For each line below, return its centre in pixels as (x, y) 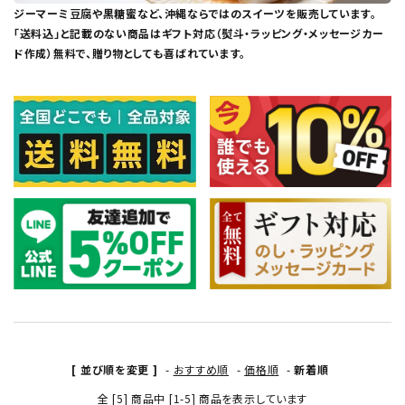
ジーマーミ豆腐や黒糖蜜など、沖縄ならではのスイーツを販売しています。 (195, 14)
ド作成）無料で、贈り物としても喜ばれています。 (130, 53)
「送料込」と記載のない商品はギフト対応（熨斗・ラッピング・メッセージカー (199, 33)
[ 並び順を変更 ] (115, 369)
